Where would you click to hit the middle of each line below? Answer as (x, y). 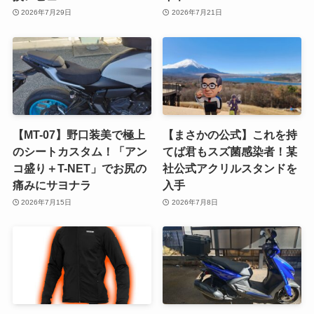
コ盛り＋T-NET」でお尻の (79, 169)
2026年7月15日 (47, 202)
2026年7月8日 (194, 202)
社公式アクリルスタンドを (230, 169)
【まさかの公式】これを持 (230, 135)
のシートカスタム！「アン (80, 152)
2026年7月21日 (197, 13)
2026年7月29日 (47, 13)
